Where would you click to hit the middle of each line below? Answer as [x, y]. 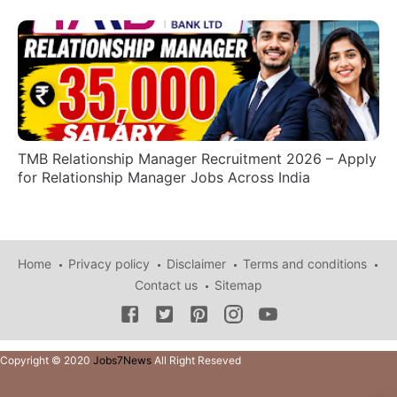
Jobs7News [122, 361]
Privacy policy [109, 264]
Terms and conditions [304, 264]
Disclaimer [196, 264]
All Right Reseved [196, 361]
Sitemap [238, 285]
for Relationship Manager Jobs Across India [164, 178]
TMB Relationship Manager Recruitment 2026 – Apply [197, 159]
